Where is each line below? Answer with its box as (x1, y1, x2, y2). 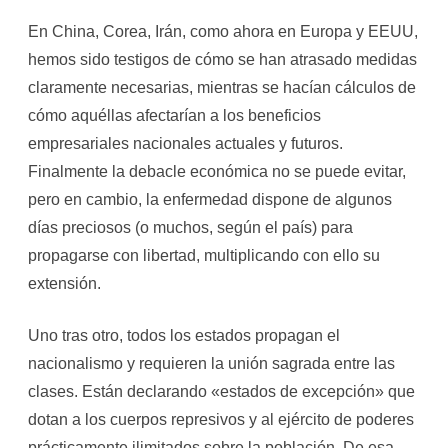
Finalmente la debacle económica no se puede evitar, (28, 163, 406, 180)
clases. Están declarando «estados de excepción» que (28, 383, 415, 400)
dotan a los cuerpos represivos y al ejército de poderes (28, 411, 414, 428)
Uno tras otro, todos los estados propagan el (28, 327, 340, 344)
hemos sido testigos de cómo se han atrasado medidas (28, 51, 417, 68)
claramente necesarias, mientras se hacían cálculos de (28, 79, 416, 96)
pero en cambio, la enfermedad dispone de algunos (28, 191, 392, 208)
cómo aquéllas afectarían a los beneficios (28, 107, 321, 124)
